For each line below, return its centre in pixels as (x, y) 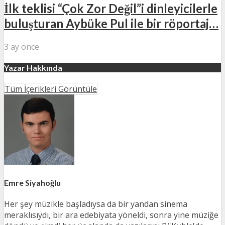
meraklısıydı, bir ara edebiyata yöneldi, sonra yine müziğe (111, 215)
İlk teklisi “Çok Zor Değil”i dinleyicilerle (111, 9)
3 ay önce (22, 46)
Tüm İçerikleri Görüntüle (51, 89)
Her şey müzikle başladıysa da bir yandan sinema (96, 204)
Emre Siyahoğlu (32, 182)
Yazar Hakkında (33, 68)
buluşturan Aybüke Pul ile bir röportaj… (111, 24)
